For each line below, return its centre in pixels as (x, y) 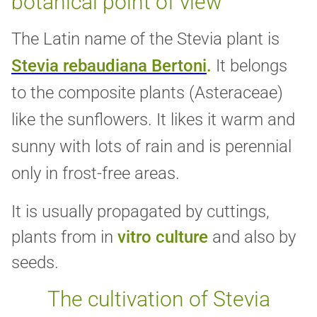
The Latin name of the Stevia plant (139, 39)
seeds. (35, 263)
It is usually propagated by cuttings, (140, 212)
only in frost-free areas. (96, 174)
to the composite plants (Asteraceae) (147, 93)
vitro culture (163, 237)
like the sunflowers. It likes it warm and (153, 120)
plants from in (64, 237)
